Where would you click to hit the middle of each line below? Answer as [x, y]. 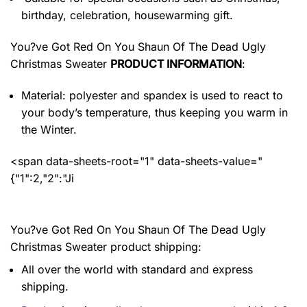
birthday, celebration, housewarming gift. [127, 15]
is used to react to [236, 95]
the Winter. [49, 129]
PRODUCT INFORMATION [176, 64]
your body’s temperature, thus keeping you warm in [155, 112]
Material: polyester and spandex [104, 95]
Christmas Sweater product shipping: [106, 247]
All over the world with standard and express [137, 270]
